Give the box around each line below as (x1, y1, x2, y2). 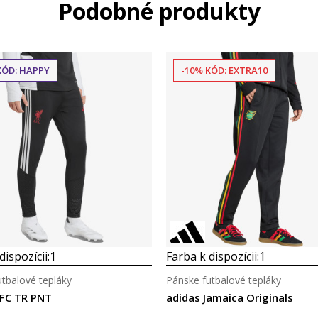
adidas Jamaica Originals (166, 290, 293, 305)
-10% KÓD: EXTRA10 (181, 64, 268, 77)
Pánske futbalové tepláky (166, 273, 281, 287)
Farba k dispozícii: (166, 248, 259, 264)
